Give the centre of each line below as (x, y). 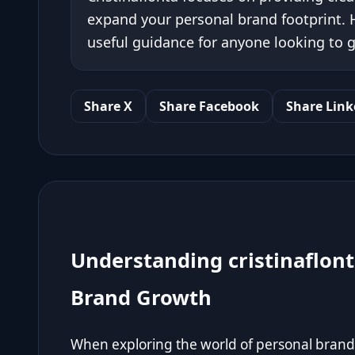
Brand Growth (141, 298)
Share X (108, 106)
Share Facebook (209, 106)
